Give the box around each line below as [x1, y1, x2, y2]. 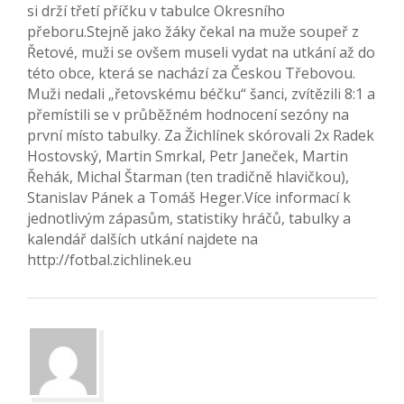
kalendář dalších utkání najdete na [27, 229, 258, 250]
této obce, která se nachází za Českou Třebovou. [27, 63, 355, 84]
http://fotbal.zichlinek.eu [27, 250, 191, 271]
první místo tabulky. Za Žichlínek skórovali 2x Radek [27, 125, 374, 146]
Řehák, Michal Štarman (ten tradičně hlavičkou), [27, 167, 349, 188]
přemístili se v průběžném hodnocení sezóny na [27, 105, 349, 125]
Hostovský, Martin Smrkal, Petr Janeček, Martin [27, 146, 348, 167]
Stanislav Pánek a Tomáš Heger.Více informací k [27, 188, 351, 208]
